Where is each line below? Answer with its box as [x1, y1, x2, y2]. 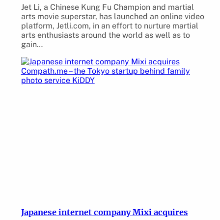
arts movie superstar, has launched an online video [21, 12, 204, 22]
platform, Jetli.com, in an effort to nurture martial [21, 21, 198, 31]
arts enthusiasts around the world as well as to [21, 30, 190, 40]
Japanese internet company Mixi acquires [21, 207, 188, 218]
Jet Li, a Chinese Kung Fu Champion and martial [21, 2, 194, 12]
